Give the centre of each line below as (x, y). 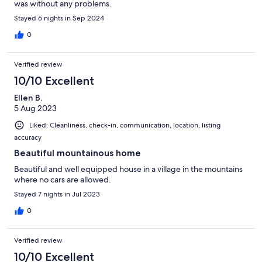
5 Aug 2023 (35, 108)
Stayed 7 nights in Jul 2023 (57, 194)
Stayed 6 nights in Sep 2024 (59, 18)
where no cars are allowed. (63, 180)
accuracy (28, 138)
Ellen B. (28, 98)
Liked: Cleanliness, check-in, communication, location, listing (125, 125)
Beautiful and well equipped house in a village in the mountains (128, 169)
